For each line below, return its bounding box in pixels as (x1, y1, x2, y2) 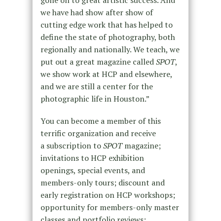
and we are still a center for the (40, 81, 153, 92)
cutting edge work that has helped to (40, 19, 173, 31)
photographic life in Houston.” (40, 93, 149, 105)
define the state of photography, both (40, 32, 175, 43)
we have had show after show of (40, 7, 153, 18)
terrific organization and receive (40, 128, 156, 139)
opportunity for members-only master (40, 202, 179, 213)
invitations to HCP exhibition (40, 152, 144, 164)
